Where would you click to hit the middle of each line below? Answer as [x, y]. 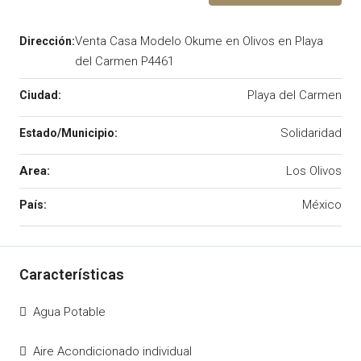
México [322, 205]
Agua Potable [69, 312]
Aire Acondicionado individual [112, 351]
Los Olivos [314, 171]
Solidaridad [311, 133]
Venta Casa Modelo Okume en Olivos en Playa [199, 41]
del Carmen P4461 [124, 61]
